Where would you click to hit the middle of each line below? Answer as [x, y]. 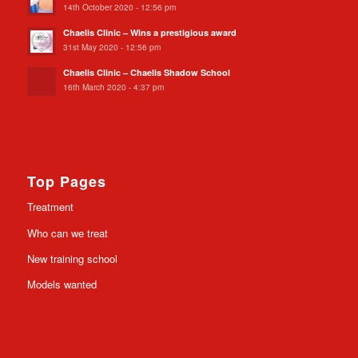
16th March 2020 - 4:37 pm [113, 87]
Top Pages [66, 182]
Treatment [50, 207]
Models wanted [62, 284]
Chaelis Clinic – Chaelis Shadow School [146, 73]
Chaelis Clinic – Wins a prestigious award [149, 33]
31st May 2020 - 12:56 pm [111, 47]
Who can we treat [67, 233]
